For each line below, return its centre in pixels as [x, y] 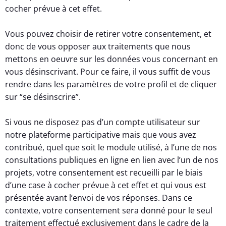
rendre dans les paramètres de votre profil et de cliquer [111, 84]
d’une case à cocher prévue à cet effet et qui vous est [106, 185]
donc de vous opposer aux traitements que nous [98, 46]
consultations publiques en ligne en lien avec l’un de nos [112, 160]
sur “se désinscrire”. [43, 97]
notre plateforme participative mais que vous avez [101, 134]
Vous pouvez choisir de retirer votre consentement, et [108, 34]
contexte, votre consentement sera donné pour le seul [109, 210]
